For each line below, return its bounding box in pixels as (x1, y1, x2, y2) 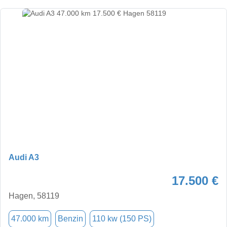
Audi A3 (9, 153, 39, 162)
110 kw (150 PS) (92, 214, 152, 223)
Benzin (58, 214, 83, 223)
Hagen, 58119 (9, 191, 59, 200)
